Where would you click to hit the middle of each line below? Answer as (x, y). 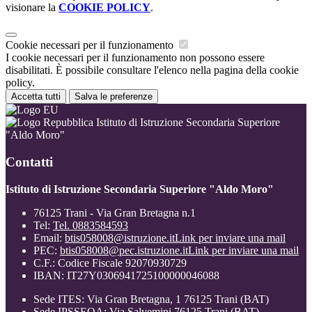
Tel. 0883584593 (91, 225)
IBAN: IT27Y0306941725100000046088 (126, 275)
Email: (49, 237)
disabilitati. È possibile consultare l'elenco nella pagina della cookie (152, 70)
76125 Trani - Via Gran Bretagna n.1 (115, 212)
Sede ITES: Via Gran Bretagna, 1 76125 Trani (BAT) (151, 299)
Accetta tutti (36, 97)
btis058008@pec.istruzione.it (124, 250)
